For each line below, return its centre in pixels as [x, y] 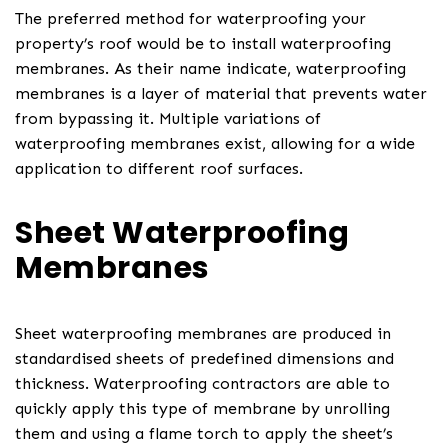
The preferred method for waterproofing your [190, 18]
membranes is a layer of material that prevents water [221, 93]
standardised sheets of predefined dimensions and [204, 358]
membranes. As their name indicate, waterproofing [210, 68]
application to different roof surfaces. [159, 168]
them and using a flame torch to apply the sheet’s [204, 433]
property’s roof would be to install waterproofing [203, 43]
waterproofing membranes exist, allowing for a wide [215, 143]
